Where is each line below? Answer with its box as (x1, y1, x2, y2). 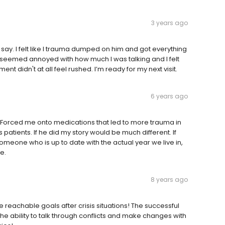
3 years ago (151, 19, 188, 28)
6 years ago (151, 92, 188, 101)
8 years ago (151, 175, 188, 184)
